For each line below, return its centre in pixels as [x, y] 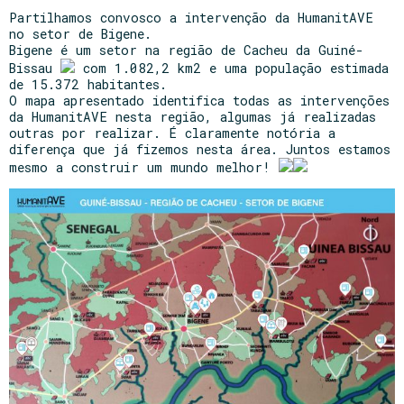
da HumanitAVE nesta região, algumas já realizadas [193, 117]
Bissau [35, 69]
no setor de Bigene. [80, 34]
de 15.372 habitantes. [88, 85]
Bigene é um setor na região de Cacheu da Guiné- [186, 50]
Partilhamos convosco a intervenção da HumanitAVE [191, 18]
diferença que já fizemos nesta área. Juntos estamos [200, 150]
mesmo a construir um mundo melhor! [144, 168]
